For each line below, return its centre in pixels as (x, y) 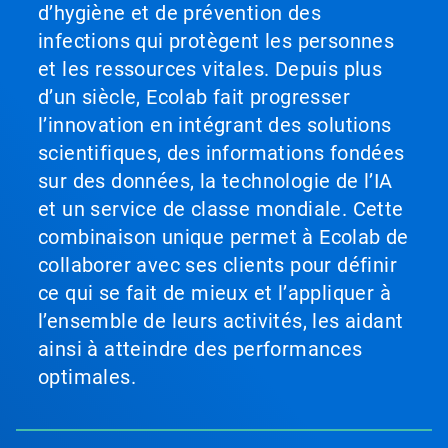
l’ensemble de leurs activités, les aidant (221, 321)
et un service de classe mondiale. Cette (221, 209)
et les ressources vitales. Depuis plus (210, 69)
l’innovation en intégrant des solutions (215, 125)
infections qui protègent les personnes (216, 41)
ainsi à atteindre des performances (200, 349)
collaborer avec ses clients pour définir (217, 265)
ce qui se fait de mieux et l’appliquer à (214, 293)
